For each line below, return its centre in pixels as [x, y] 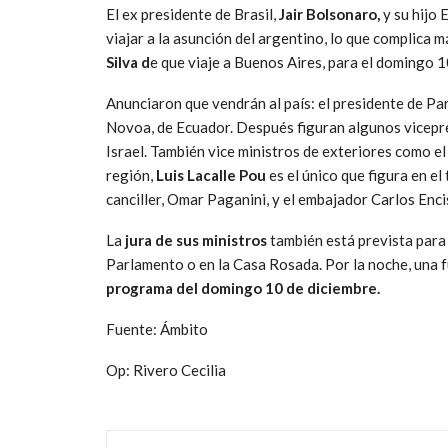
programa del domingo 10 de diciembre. [243, 288]
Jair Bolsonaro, [331, 14]
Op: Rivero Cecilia [166, 370]
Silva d [128, 62]
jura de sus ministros [197, 240]
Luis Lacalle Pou [211, 175]
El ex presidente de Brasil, [192, 14]
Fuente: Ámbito [157, 329]
